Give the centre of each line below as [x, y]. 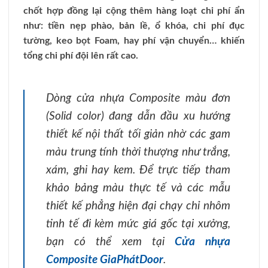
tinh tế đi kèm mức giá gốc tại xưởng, [138, 224]
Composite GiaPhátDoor [105, 260]
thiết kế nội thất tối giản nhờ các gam [138, 135]
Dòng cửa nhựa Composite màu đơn [138, 99]
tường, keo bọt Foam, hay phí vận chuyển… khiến [134, 41]
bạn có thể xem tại [110, 242]
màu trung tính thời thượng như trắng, [138, 153]
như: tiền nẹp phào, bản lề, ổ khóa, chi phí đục [134, 26]
